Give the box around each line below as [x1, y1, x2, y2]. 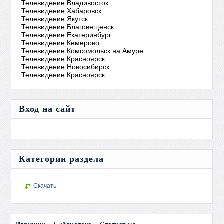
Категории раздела [19, 154, 104, 164]
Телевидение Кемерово [21, 39, 100, 47]
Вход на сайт [19, 104, 76, 114]
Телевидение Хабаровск [21, 7, 102, 15]
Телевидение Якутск [21, 15, 88, 23]
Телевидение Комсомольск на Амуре [21, 47, 144, 55]
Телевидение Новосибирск [21, 63, 110, 71]
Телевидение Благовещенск [21, 23, 114, 31]
